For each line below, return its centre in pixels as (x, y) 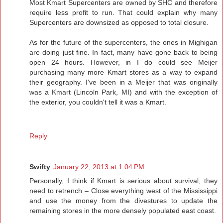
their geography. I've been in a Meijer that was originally (123, 82)
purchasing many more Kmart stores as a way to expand (123, 72)
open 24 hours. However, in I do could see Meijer (123, 62)
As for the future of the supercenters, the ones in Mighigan (123, 43)
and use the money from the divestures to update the (123, 201)
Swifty (40, 167)
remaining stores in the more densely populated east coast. (123, 211)
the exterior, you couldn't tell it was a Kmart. (98, 102)
